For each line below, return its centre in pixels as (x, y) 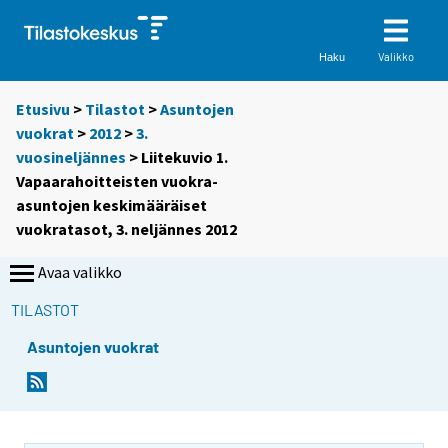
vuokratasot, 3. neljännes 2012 (126, 229)
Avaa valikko (80, 272)
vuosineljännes (71, 157)
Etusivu (43, 109)
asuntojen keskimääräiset (111, 205)
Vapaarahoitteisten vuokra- (117, 181)
